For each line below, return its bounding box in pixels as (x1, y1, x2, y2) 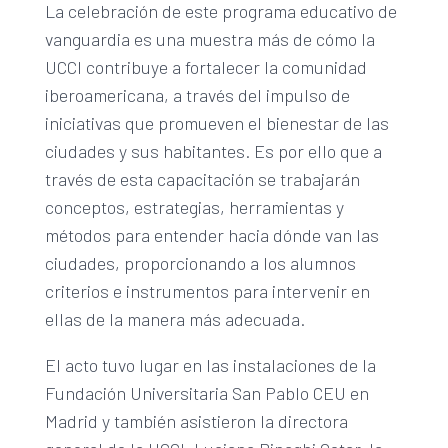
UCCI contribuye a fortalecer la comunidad (44, 56, 367, 79)
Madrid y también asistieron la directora (44, 410, 348, 433)
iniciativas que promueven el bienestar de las (44, 112, 389, 135)
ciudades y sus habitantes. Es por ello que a (44, 140, 382, 163)
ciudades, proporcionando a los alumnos (44, 252, 356, 275)
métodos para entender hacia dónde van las (44, 224, 379, 247)
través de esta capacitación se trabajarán (44, 168, 360, 191)
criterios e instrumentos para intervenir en (44, 280, 370, 303)
